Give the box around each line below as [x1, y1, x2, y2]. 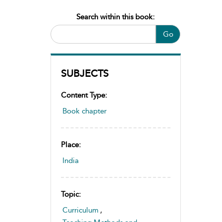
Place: [61, 140, 81, 149]
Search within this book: [76, 12, 155, 21]
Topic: [61, 189, 81, 199]
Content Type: [61, 90, 107, 100]
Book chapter [62, 106, 107, 115]
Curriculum [62, 205, 99, 215]
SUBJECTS [61, 67, 109, 79]
